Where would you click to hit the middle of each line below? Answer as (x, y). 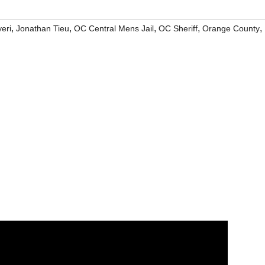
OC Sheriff (178, 28)
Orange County (231, 28)
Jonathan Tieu (43, 28)
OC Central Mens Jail (114, 28)
